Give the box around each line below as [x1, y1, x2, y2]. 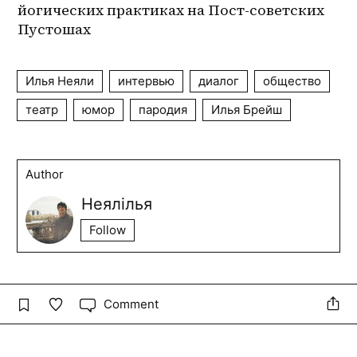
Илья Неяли [25, 73, 95, 89]
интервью [118, 73, 175, 89]
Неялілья [81, 194, 153, 214]
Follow [89, 222, 127, 238]
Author [25, 167, 65, 182]
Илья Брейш [211, 102, 283, 118]
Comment [104, 296, 159, 312]
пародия [139, 102, 188, 118]
